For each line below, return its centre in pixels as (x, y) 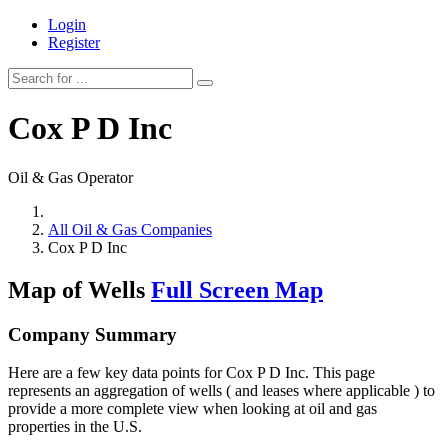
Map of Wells (79, 289)
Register (74, 42)
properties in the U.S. (75, 427)
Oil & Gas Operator (70, 177)
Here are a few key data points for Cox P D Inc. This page (191, 373)
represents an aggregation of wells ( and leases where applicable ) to (221, 391)
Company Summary (92, 334)
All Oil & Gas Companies (130, 229)
